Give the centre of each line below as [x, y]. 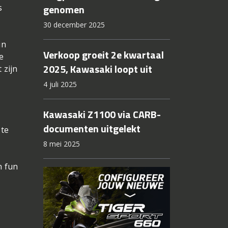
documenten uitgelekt [92, 129]
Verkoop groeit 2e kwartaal [103, 55]
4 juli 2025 [60, 84]
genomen [64, 10]
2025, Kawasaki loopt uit [97, 69]
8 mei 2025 [61, 144]
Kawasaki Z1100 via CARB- [102, 115]
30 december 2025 [74, 25]
